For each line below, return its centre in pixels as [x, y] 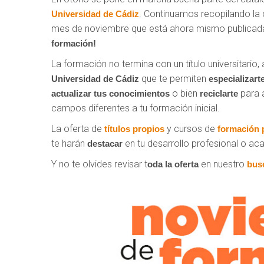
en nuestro [223, 164]
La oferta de [77, 129]
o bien [185, 94]
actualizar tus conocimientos [110, 94]
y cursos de [191, 129]
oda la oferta [173, 164]
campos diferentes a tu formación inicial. [136, 108]
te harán [69, 144]
